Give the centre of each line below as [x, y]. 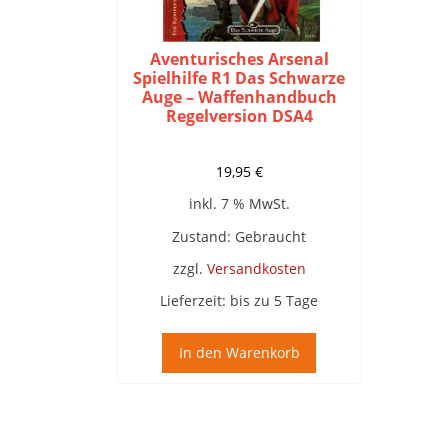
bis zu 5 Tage [274, 300]
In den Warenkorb [239, 353]
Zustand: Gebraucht [239, 236]
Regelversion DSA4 [239, 116]
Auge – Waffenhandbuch [239, 97]
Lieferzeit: [195, 300]
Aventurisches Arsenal [239, 59]
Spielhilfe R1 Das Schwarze [239, 78]
